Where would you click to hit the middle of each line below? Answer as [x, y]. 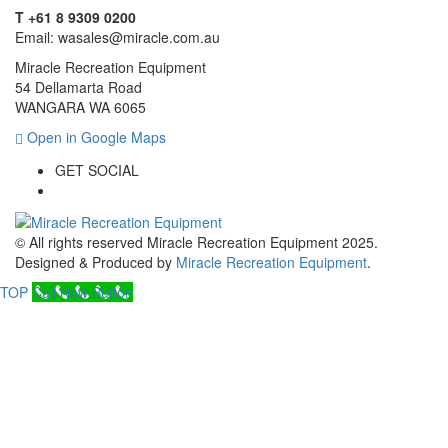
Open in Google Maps [94, 136]
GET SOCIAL [97, 169]
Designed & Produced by [95, 262]
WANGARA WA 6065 [80, 106]
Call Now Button [82, 292]
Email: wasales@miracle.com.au [117, 36]
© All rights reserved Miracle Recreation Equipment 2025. [196, 242]
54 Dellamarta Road [78, 86]
